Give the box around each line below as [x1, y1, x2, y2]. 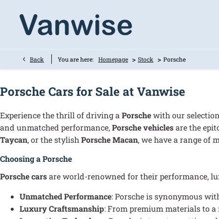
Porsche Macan [81, 134, 138, 145]
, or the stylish [27, 134, 81, 145]
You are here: [58, 55, 93, 63]
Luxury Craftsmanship [20, 203, 104, 214]
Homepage [98, 55, 128, 63]
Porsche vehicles [112, 122, 174, 132]
